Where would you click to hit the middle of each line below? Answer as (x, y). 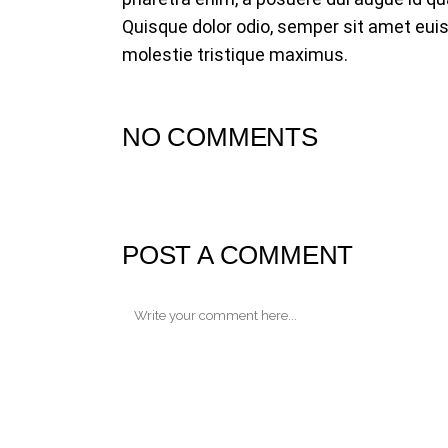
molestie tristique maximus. (235, 54)
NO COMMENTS (220, 137)
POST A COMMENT (238, 255)
